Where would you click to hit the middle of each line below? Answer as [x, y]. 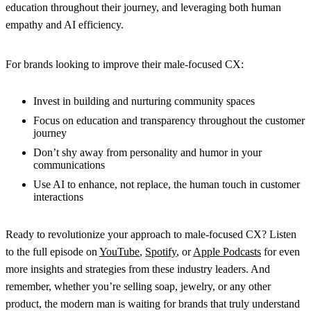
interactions [58, 196]
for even [280, 251]
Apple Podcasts [227, 251]
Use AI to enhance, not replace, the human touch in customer [167, 184]
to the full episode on [52, 251]
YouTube [119, 251]
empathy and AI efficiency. [65, 24]
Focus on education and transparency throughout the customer [169, 120]
